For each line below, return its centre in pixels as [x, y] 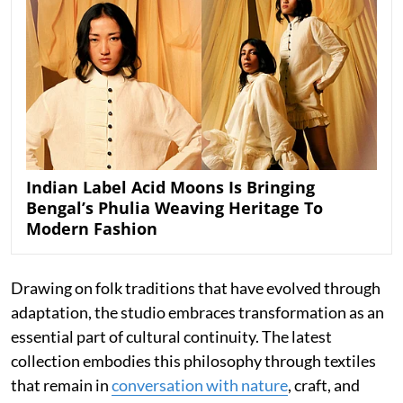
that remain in [61, 385]
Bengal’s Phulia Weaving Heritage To [175, 208]
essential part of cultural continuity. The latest [171, 337]
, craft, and [324, 385]
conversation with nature [200, 385]
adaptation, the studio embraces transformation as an [197, 313]
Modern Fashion [92, 229]
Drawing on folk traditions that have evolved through [196, 288]
